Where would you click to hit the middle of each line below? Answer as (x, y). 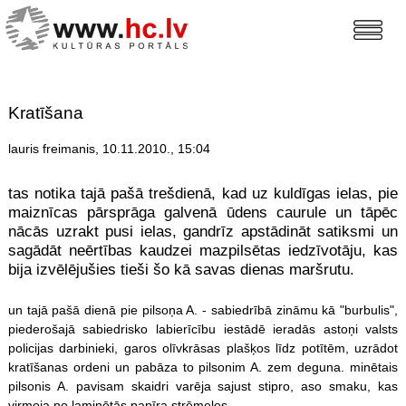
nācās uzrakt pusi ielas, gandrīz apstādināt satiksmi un (203, 232)
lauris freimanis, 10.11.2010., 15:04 (109, 149)
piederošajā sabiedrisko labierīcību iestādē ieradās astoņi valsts (203, 329)
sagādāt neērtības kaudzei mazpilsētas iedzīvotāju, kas (203, 251)
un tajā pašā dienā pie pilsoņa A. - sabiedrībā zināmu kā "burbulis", (203, 309)
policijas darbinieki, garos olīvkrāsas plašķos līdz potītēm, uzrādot (203, 348)
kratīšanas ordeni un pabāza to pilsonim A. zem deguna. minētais (203, 367)
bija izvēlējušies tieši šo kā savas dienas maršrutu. (181, 270)
